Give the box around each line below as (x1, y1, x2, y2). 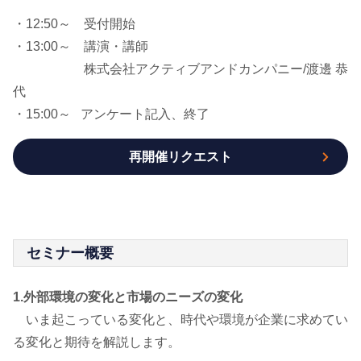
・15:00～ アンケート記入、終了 (13, 107, 210, 122)
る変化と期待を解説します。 (13, 335, 180, 350)
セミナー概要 (27, 245, 114, 262)
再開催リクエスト (129, 149, 232, 164)
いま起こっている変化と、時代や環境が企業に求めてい (13, 313, 348, 327)
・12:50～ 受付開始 (13, 17, 161, 31)
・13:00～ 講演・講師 (13, 39, 148, 54)
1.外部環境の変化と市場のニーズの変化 (13, 290, 243, 305)
